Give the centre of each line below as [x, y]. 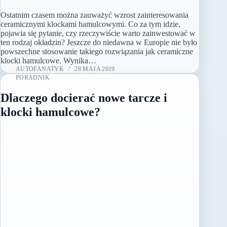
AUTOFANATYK [40, 69]
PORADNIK [33, 77]
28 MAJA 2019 [95, 69]
